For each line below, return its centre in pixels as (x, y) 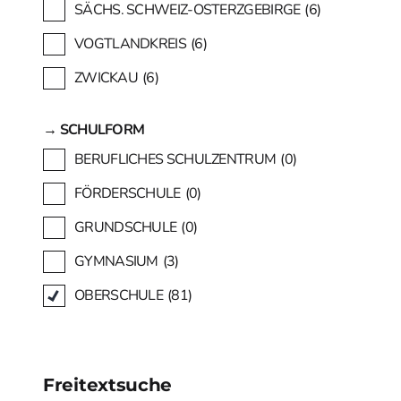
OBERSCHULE (119, 295)
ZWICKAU (107, 77)
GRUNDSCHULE (126, 227)
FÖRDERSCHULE (128, 193)
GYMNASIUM (116, 261)
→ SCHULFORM (94, 129)
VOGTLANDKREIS (130, 43)
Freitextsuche (108, 384)
